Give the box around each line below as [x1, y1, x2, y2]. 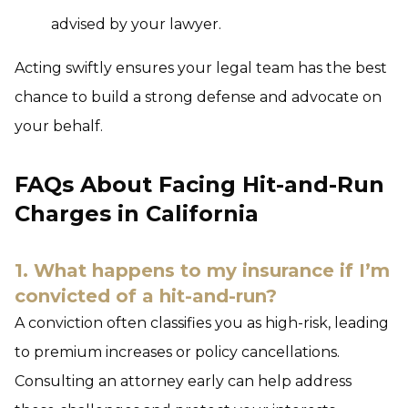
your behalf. [15, 117, 103, 135]
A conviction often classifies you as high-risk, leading [15, 313, 389, 331]
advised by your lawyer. [51, 15, 221, 33]
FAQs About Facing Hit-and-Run [15, 170, 384, 198]
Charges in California [15, 199, 259, 227]
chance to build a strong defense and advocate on [15, 87, 382, 106]
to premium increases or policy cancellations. [15, 342, 340, 361]
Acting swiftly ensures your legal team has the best [15, 58, 387, 76]
